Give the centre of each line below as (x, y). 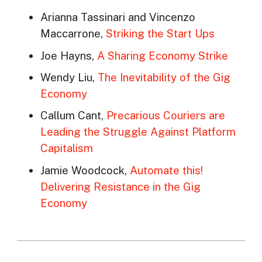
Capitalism (66, 148)
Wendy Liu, (69, 77)
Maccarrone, (73, 34)
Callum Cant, (73, 116)
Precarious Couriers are (166, 116)
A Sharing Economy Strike (162, 55)
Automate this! (166, 170)
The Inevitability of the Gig (164, 77)
